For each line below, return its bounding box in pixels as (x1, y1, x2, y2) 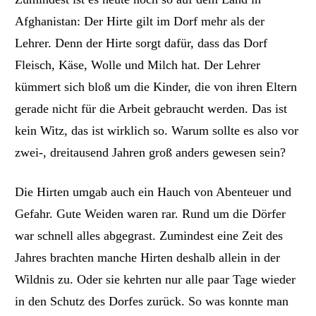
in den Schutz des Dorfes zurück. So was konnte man (15, 294, 289, 309)
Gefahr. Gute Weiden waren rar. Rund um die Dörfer (15, 207, 286, 221)
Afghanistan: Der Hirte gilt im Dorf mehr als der (15, 13, 265, 28)
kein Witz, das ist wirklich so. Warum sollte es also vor (15, 123, 299, 138)
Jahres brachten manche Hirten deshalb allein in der (15, 250, 281, 265)
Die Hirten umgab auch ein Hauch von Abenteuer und (15, 185, 292, 200)
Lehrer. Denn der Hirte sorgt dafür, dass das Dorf (15, 35, 268, 50)
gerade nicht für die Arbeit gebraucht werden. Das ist (15, 101, 288, 116)
